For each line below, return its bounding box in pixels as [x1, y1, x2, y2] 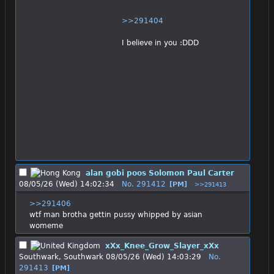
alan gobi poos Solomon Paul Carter [86, 168, 234, 177]
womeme [29, 221, 63, 230]
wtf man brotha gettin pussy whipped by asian [29, 210, 202, 219]
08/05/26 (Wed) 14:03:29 [106, 253, 201, 262]
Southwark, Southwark [19, 253, 103, 262]
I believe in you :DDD [122, 38, 199, 47]
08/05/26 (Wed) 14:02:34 [19, 179, 114, 188]
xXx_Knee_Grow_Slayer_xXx [105, 242, 219, 251]
